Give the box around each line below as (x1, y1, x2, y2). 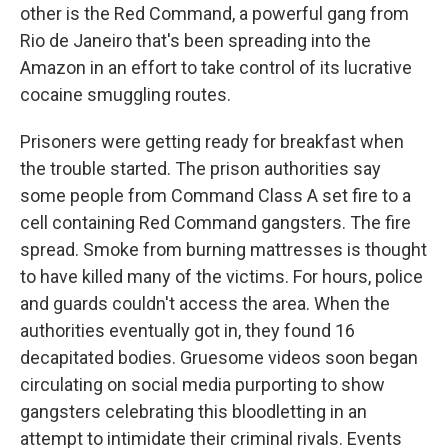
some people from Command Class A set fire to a (20, 185, 411, 206)
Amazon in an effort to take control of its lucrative (20, 57, 412, 78)
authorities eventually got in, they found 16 (20, 320, 355, 341)
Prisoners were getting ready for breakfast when (20, 131, 404, 152)
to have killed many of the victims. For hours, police (20, 266, 423, 287)
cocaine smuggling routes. (20, 84, 231, 105)
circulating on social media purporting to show (20, 374, 385, 395)
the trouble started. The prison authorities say (20, 158, 381, 179)
